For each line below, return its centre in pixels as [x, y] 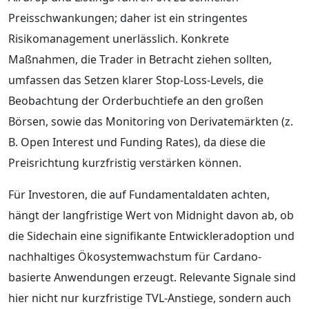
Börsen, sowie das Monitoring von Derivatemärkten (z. [151, 121]
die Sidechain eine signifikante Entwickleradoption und [151, 236]
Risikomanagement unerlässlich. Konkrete [119, 38]
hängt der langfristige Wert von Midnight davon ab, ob [151, 215]
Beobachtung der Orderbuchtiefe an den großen [136, 100]
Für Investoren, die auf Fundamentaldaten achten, [139, 194]
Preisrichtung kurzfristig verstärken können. [125, 162]
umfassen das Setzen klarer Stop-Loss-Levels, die [136, 80]
